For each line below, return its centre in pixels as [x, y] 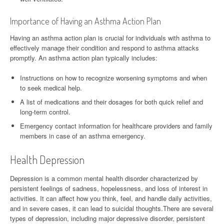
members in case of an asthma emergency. [83, 135]
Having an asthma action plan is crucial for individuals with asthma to [110, 37]
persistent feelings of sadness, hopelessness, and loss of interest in [109, 188]
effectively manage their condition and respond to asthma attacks [104, 47]
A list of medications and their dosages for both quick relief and [111, 101]
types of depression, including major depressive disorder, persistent [107, 218]
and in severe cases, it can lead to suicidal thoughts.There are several [112, 208]
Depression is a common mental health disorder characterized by [104, 178]
